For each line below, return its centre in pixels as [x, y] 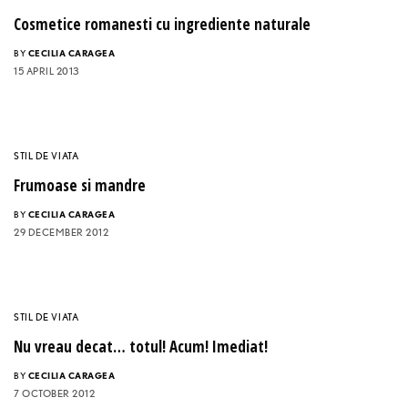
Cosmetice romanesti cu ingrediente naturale [162, 25]
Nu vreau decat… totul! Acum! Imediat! [141, 347]
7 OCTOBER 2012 [54, 394]
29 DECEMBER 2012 [61, 233]
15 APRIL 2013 [47, 71]
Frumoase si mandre [80, 186]
